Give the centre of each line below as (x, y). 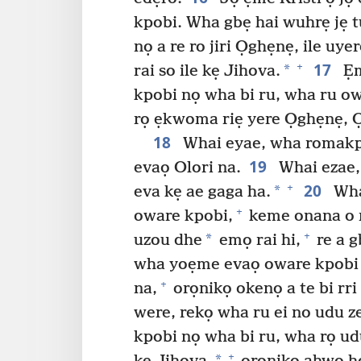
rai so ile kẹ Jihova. (207, 71)
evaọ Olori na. (187, 168)
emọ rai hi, (258, 240)
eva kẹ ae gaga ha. (202, 192)
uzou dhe (168, 240)
